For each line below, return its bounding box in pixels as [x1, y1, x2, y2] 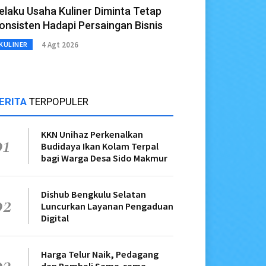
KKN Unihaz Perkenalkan [41, 128, 143, 141]
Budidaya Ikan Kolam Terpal [41, 140, 159, 153]
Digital [41, 212, 69, 224]
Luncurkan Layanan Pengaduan [41, 200, 173, 213]
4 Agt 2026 [41, 39, 78, 50]
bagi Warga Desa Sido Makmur [41, 152, 167, 164]
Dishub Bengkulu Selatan [41, 188, 146, 201]
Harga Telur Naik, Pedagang [41, 248, 159, 261]
